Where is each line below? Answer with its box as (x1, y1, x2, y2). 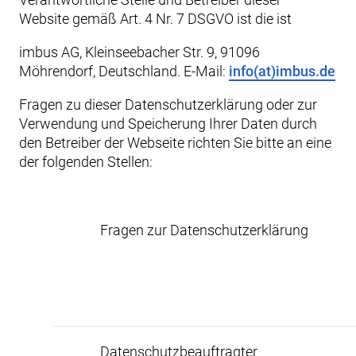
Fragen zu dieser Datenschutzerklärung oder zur (19, 96, 317, 113)
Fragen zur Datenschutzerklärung (100, 222, 308, 238)
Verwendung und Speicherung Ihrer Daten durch (19, 115, 317, 132)
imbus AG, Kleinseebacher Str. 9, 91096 (19, 44, 260, 60)
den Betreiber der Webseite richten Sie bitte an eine (19, 134, 331, 151)
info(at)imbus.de (229, 63, 335, 79)
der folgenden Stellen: (19, 153, 153, 170)
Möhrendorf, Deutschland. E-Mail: (19, 63, 229, 79)
